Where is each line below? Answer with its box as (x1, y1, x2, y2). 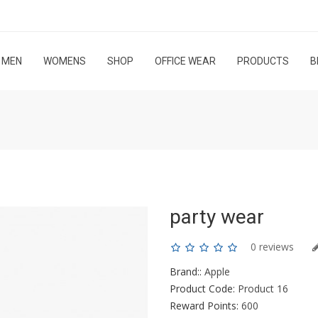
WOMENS (43, 55, 86, 67)
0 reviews (251, 240, 294, 253)
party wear (170, 205, 264, 229)
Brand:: (170, 265, 202, 278)
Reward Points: (170, 299, 238, 312)
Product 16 (238, 282, 288, 295)
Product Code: (170, 282, 235, 295)
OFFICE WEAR (154, 55, 216, 67)
